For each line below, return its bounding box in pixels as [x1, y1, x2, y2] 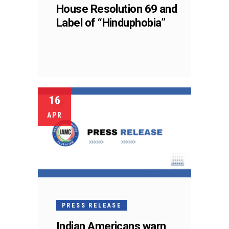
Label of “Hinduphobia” [56, 16, 166, 29]
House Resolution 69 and [56, 3, 177, 15]
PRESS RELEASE [62, 201, 122, 209]
